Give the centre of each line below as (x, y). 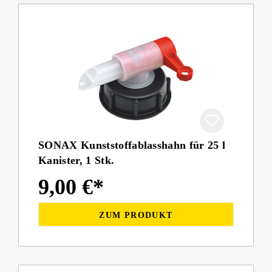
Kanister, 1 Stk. (76, 161)
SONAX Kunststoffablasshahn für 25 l (132, 145)
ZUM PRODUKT (136, 215)
